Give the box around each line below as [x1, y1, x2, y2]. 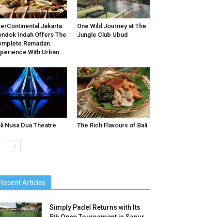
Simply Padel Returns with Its [49, 203, 140, 212]
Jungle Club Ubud [77, 31, 128, 39]
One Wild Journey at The [77, 22, 146, 30]
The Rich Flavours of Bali [77, 122, 147, 129]
